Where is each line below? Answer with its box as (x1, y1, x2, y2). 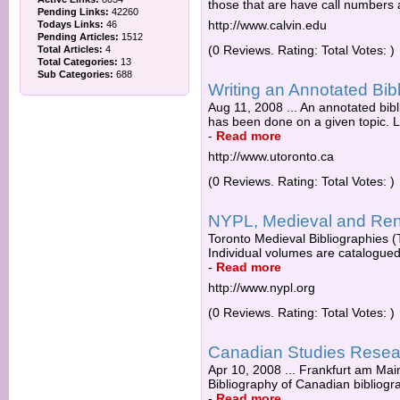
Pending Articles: (37, 31, 119, 42)
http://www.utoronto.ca (208, 149, 334, 163)
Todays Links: (37, 19, 104, 29)
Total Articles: (37, 44, 103, 54)
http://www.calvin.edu (208, 18, 327, 32)
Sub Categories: (37, 69, 113, 79)
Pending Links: (37, 6, 109, 17)
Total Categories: (37, 56, 118, 67)
